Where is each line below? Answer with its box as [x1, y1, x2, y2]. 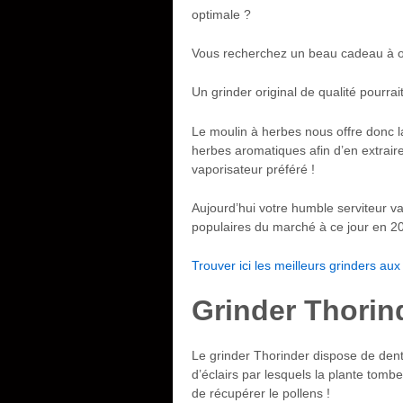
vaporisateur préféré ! [192, 161, 315, 176]
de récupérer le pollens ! [192, 385, 330, 400]
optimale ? [192, 6, 251, 22]
